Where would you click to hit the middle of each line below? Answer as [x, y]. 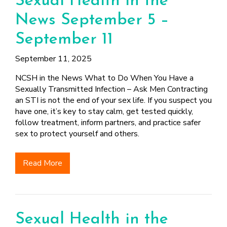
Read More [43, 163]
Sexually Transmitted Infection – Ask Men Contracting [111, 89]
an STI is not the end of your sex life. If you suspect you [113, 100]
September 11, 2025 [53, 59]
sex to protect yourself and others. [77, 134]
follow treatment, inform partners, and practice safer [108, 123]
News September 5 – [92, 20]
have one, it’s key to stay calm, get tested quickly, [104, 111]
